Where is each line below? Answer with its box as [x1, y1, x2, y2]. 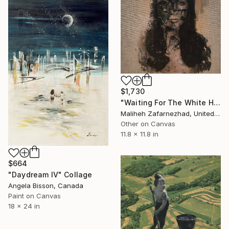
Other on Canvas [121, 119, 175, 128]
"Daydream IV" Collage [8, 170, 93, 179]
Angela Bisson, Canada [8, 181, 83, 190]
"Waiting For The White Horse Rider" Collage [213, 98, 220, 107]
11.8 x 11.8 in [121, 129, 158, 138]
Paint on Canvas [8, 192, 61, 200]
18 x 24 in [8, 202, 40, 211]
